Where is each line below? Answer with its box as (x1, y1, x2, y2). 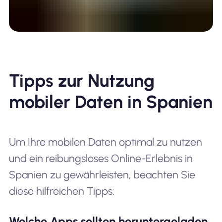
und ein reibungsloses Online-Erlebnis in (8, 152, 193, 165)
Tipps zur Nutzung (8, 69, 155, 91)
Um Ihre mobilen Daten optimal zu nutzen (8, 135, 202, 148)
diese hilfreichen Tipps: (8, 184, 114, 197)
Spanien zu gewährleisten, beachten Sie (8, 168, 195, 181)
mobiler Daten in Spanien (8, 91, 213, 112)
